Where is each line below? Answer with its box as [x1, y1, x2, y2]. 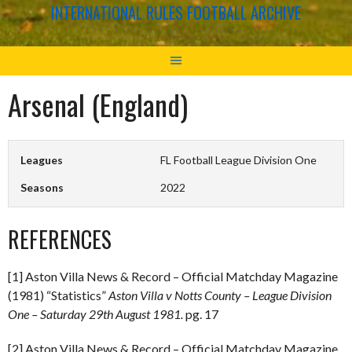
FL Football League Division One [160, 152, 317, 167]
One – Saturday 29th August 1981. [8, 306, 185, 321]
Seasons [20, 180, 64, 194]
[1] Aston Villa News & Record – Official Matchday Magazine [8, 268, 338, 284]
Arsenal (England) [8, 82, 188, 125]
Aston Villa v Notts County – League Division [108, 287, 332, 302]
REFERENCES [8, 222, 112, 255]
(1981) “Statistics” [8, 287, 108, 302]
